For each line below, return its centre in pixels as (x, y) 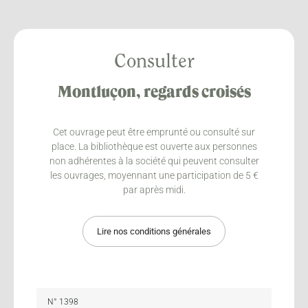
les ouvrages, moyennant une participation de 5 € (154, 175)
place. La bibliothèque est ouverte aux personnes (154, 146)
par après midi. (154, 189)
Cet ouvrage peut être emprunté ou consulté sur (154, 132)
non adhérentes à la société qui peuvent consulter (154, 161)
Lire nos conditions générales (154, 231)
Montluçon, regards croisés (154, 92)
